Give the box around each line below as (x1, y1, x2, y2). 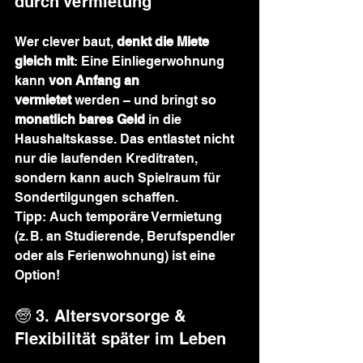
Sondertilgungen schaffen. (15, 190, 178, 205)
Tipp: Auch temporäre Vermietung (15, 209, 225, 224)
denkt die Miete (117, 34, 212, 49)
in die (145, 112, 185, 127)
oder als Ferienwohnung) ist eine (15, 248, 219, 263)
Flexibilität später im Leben (15, 329, 226, 348)
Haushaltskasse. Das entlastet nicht (15, 131, 237, 147)
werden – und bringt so (71, 92, 220, 108)
